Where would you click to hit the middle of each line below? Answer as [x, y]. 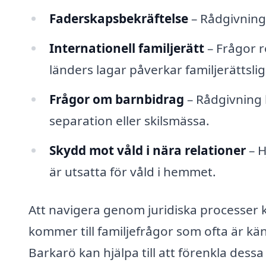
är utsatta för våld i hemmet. [132, 172]
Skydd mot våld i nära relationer [147, 150]
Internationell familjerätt [126, 48]
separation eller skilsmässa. [129, 121]
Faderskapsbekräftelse [118, 19]
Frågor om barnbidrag [116, 99]
